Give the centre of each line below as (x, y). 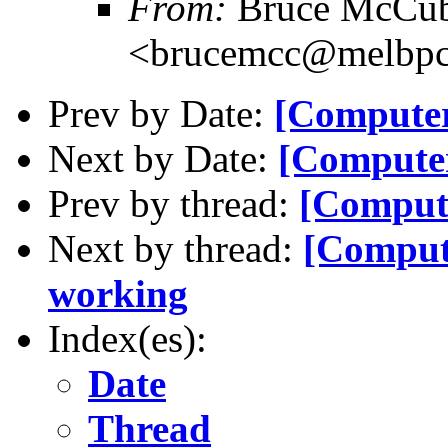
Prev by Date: (161, 113)
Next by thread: (175, 248)
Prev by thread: (173, 203)
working (118, 293)
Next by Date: (163, 158)
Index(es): (127, 338)
